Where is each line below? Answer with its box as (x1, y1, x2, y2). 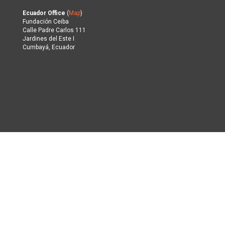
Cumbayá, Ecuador (23, 44, 75, 51)
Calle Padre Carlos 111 (23, 27, 86, 34)
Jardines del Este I (23, 35, 74, 42)
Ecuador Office (23, 10, 65, 17)
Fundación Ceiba (23, 18, 69, 25)
